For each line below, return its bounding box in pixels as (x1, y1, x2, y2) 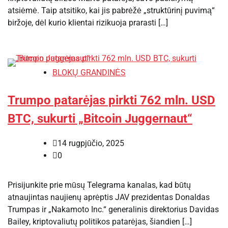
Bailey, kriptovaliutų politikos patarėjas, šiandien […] (8, 217, 192, 227)
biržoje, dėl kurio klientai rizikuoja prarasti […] (8, 17, 168, 27)
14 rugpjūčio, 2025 (58, 138, 124, 149)
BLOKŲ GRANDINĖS (52, 67, 126, 77)
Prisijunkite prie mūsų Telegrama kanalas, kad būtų (8, 180, 191, 190)
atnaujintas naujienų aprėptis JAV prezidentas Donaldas (8, 192, 210, 203)
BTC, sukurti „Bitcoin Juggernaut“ (8, 111, 192, 126)
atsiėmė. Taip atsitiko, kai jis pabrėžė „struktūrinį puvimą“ (8, 5, 215, 15)
